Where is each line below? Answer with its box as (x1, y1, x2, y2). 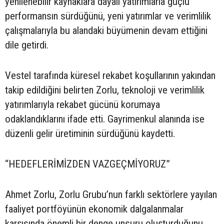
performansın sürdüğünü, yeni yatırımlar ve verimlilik (5, 10, 211, 22)
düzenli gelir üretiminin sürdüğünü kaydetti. (5, 127, 175, 140)
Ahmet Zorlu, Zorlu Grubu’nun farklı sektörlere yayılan (5, 188, 217, 201)
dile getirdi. (5, 39, 48, 51)
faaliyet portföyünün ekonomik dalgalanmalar (5, 203, 183, 215)
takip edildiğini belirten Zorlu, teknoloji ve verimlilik (5, 84, 204, 96)
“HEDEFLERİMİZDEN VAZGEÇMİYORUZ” (5, 158, 170, 170)
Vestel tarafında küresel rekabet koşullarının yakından (5, 69, 215, 82)
